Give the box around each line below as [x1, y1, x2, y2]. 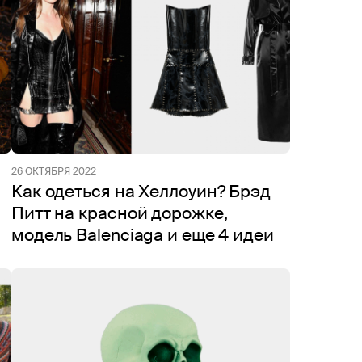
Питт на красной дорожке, [11, 202, 228, 225]
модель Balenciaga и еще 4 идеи [11, 224, 274, 246]
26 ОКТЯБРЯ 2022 [11, 165, 96, 178]
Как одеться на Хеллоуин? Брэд [11, 180, 271, 203]
